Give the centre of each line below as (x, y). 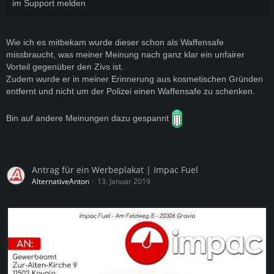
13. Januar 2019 (124, 181)
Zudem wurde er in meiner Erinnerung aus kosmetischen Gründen (135, 79)
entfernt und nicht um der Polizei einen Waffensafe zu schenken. (131, 91)
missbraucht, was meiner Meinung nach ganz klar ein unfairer (125, 54)
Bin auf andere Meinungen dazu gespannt (89, 118)
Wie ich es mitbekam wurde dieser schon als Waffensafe (115, 42)
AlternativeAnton (61, 181)
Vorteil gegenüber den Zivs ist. (65, 67)
